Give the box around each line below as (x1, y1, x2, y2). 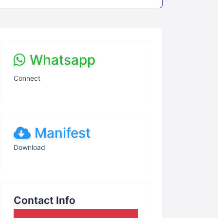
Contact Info (14, 194, 75, 207)
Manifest (35, 125, 91, 142)
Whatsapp (30, 52, 95, 69)
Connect (14, 74, 40, 83)
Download (14, 143, 45, 152)
